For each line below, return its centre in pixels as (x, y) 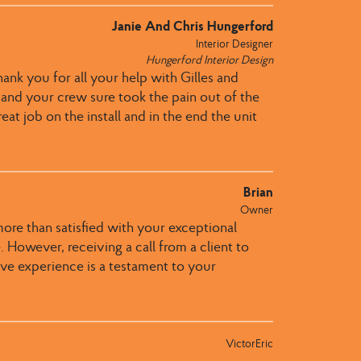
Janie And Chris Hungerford (192, 25)
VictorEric (249, 343)
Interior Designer (234, 43)
